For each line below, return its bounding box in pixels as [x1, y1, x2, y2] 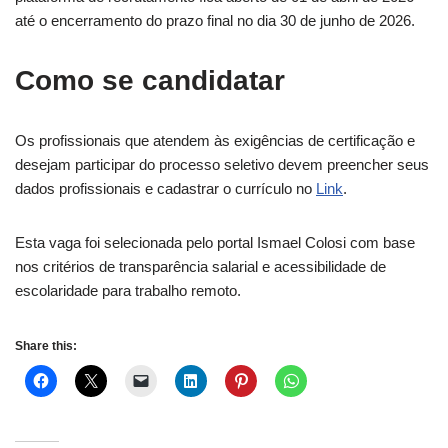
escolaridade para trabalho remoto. [15, 282, 241, 300]
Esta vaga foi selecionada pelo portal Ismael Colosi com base [15, 234, 415, 252]
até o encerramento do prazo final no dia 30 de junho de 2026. [15, 12, 415, 30]
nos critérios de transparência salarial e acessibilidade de [15, 258, 386, 276]
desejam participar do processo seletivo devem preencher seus [15, 156, 429, 174]
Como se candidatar [15, 65, 285, 97]
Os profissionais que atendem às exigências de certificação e [15, 132, 415, 150]
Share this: [15, 339, 77, 354]
